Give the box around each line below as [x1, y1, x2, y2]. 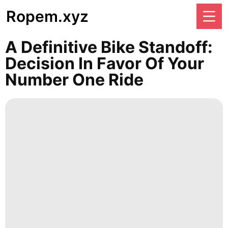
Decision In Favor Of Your [5, 53, 204, 73]
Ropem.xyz [6, 7, 89, 25]
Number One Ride [5, 70, 144, 90]
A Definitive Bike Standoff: [5, 37, 213, 57]
